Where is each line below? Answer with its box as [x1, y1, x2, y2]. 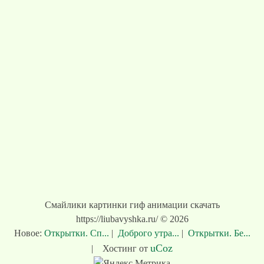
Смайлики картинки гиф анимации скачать [44, 199, 220, 210]
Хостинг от [103, 243, 150, 253]
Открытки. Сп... [44, 227, 111, 238]
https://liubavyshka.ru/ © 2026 [75, 213, 189, 224]
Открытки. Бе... [185, 227, 250, 238]
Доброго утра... [115, 227, 181, 238]
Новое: [14, 227, 44, 238]
